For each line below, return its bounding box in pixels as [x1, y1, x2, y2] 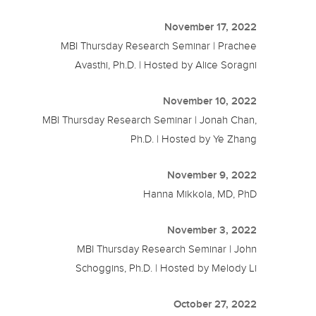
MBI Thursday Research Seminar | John [77, 243, 257, 255]
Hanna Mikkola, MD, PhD [143, 188, 257, 200]
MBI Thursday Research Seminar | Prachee [61, 40, 257, 52]
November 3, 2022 [167, 224, 257, 236]
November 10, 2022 [163, 95, 257, 107]
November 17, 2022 [164, 21, 257, 33]
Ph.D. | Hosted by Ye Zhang [130, 133, 257, 145]
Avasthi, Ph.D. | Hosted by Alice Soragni [75, 59, 257, 71]
